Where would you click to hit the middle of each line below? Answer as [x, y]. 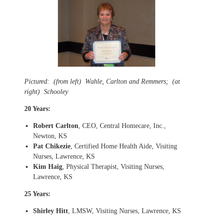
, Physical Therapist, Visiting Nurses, [113, 166]
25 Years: [37, 194]
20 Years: [39, 109]
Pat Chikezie [52, 146]
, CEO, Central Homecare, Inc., [122, 126]
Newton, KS [50, 136]
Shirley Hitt [51, 211]
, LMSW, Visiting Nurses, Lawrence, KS [125, 211]
